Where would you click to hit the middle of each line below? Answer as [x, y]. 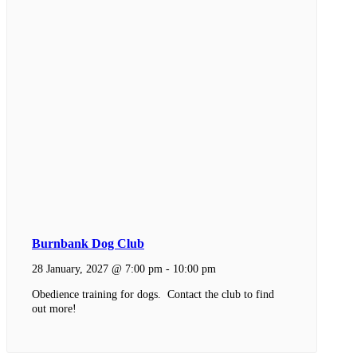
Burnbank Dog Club [88, 243]
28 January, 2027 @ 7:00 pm [97, 268]
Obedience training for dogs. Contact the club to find [153, 294]
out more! [54, 309]
